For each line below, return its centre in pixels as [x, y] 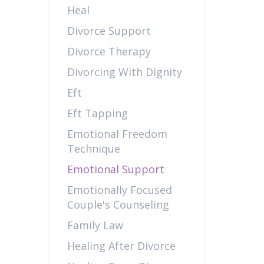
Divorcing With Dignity [124, 72]
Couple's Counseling [118, 204]
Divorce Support [109, 31]
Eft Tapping [97, 113]
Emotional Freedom [117, 134]
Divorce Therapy [109, 51]
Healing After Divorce [121, 246]
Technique [93, 148]
